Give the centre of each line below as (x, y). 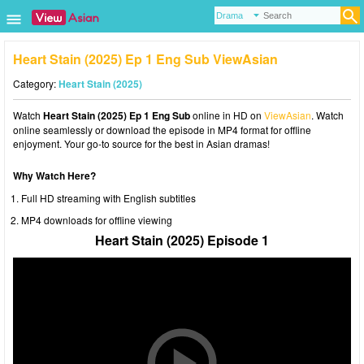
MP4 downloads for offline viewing (97, 220)
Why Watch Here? (54, 175)
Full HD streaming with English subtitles (108, 198)
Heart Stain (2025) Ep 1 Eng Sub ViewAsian (145, 59)
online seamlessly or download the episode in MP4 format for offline (162, 130)
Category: (36, 83)
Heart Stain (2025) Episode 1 (182, 240)
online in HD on (227, 115)
